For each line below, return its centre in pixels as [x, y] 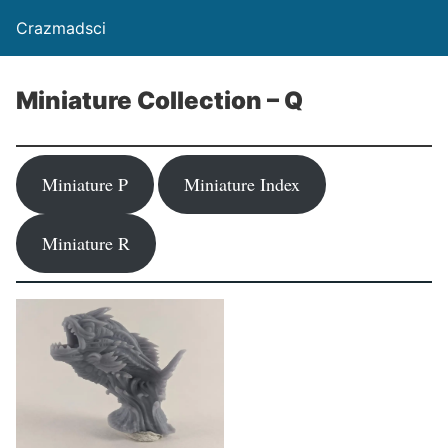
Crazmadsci [61, 28]
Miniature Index [241, 184]
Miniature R [85, 243]
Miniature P [84, 184]
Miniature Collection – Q [159, 100]
